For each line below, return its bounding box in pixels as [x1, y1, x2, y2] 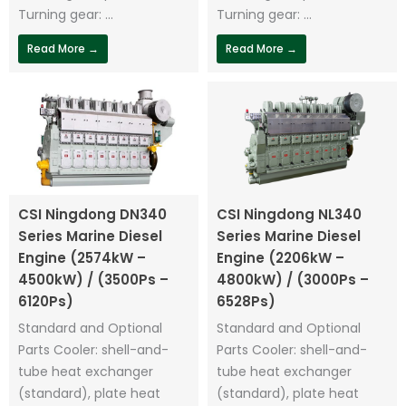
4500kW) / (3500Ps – [18, 270, 169, 289]
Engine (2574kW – [18, 248, 146, 267]
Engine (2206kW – [217, 248, 344, 267]
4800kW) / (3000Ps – [217, 270, 369, 289]
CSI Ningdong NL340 [217, 205, 362, 224]
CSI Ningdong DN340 [18, 205, 167, 224]
